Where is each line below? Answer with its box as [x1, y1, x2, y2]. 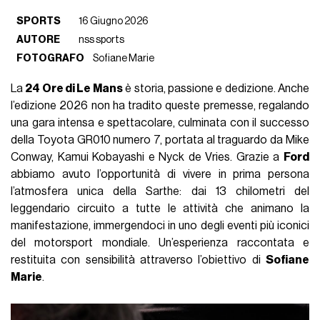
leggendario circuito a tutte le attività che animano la [11, 202, 309, 214]
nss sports [79, 34, 125, 45]
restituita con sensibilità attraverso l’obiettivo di [11, 254, 266, 266]
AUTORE [16, 34, 61, 45]
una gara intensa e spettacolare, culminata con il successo [11, 116, 309, 129]
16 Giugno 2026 [79, 15, 149, 26]
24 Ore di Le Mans [25, 82, 123, 94]
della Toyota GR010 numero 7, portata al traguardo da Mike [11, 134, 309, 146]
